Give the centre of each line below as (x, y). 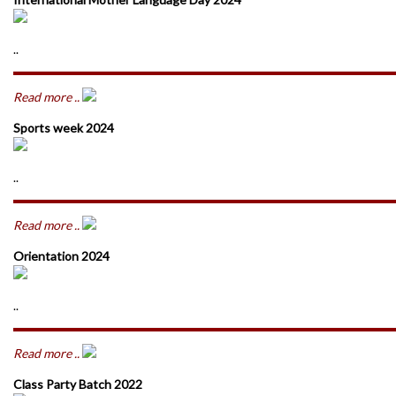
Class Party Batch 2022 (78, 384)
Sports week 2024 (64, 128)
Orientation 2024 (61, 256)
